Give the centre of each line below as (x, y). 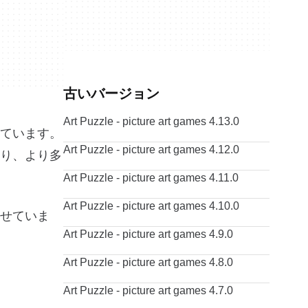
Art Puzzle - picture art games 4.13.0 (151, 121)
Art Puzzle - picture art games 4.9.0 (148, 234)
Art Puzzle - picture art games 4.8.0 (148, 262)
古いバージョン (111, 93)
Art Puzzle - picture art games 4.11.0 (151, 178)
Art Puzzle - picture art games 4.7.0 (148, 290)
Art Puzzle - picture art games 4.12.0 (151, 150)
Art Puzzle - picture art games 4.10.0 (151, 206)
